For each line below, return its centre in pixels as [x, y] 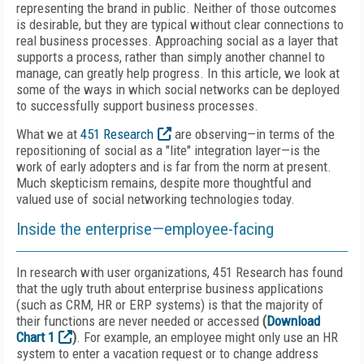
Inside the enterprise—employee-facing [145, 229]
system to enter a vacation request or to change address [167, 353]
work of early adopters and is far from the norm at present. [174, 167]
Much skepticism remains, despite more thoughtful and [164, 183]
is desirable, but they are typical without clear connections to [180, 24]
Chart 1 [35, 337]
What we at [48, 134]
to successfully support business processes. [137, 106]
